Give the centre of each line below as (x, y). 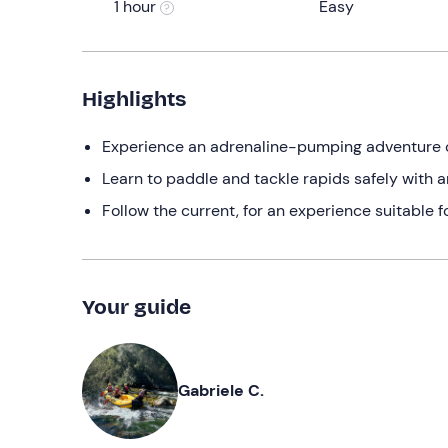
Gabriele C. (221, 390)
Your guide (136, 306)
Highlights (134, 98)
